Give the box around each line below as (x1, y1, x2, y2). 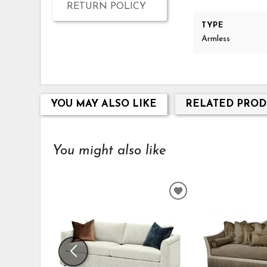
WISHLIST (177, 210, 228, 221)
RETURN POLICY (67, 1, 147, 11)
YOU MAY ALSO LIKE (50, 99, 157, 110)
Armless (201, 35, 231, 44)
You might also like (52, 144, 167, 158)
